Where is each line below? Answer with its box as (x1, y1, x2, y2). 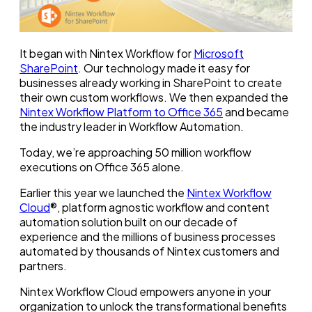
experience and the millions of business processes (19, 229, 276, 244)
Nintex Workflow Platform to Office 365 (19, 104, 223, 120)
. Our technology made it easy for (78, 61, 250, 76)
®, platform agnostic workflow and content (50, 200, 270, 215)
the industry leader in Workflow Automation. (19, 119, 244, 134)
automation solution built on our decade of (19, 214, 237, 230)
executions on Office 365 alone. (19, 159, 184, 175)
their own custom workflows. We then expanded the (19, 90, 288, 105)
